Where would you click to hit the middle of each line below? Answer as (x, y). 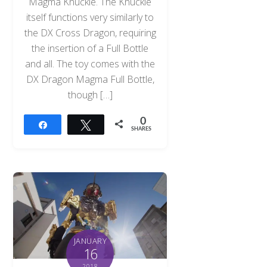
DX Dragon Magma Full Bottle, (90, 79)
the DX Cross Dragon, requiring (90, 32)
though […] (90, 94)
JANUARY (90, 240)
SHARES (142, 129)
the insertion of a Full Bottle (90, 48)
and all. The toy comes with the (90, 63)
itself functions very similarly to (90, 17)
